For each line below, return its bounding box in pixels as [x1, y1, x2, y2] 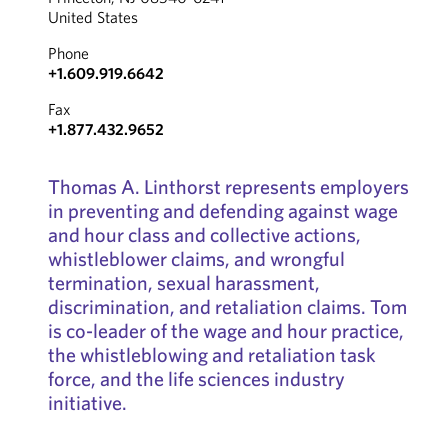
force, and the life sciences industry [47, 366, 345, 391]
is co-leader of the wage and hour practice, [47, 318, 404, 343]
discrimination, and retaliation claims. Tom [47, 294, 407, 319]
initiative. [47, 390, 127, 415]
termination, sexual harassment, [47, 270, 320, 295]
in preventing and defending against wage [47, 198, 398, 223]
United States [47, 7, 138, 27]
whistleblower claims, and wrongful [47, 246, 345, 271]
